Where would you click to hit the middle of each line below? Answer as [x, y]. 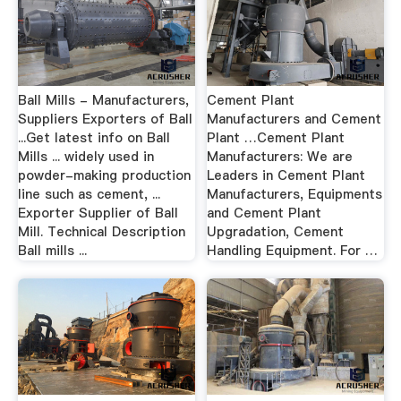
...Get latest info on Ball [94, 138]
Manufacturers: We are [280, 157]
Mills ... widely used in [85, 157]
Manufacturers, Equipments [295, 194]
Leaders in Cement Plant [286, 175]
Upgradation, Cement [276, 232]
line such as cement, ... [89, 194]
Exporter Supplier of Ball [98, 213]
